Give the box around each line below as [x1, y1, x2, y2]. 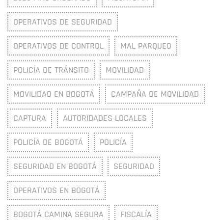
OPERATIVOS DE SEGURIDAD [13, 16, 112, 27]
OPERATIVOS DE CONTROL [13, 40, 104, 52]
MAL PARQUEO [120, 40, 171, 52]
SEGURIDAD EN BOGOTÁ [13, 160, 97, 172]
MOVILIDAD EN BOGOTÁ [13, 88, 94, 100]
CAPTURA [13, 112, 46, 124]
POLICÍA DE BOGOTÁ [13, 136, 83, 148]
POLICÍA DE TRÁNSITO [13, 64, 89, 76]
